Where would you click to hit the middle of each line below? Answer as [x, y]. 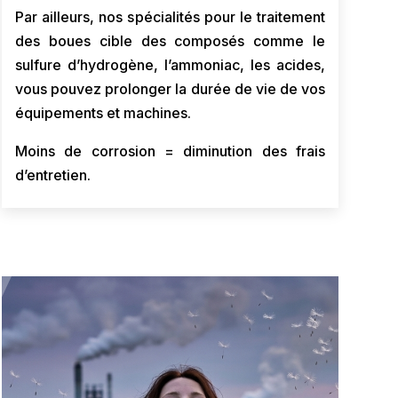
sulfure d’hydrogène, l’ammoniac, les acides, [170, 65]
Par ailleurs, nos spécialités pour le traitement [170, 17]
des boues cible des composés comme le [170, 41]
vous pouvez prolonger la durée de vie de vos [170, 89]
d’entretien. [52, 175]
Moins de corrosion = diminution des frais [170, 151]
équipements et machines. [103, 113]
